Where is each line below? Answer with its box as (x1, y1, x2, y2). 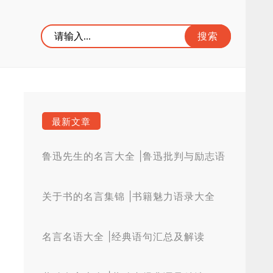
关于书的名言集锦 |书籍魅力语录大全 (42, 190, 215, 202)
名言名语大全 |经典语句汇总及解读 (42, 230, 205, 243)
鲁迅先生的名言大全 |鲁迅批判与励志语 (42, 150, 225, 162)
